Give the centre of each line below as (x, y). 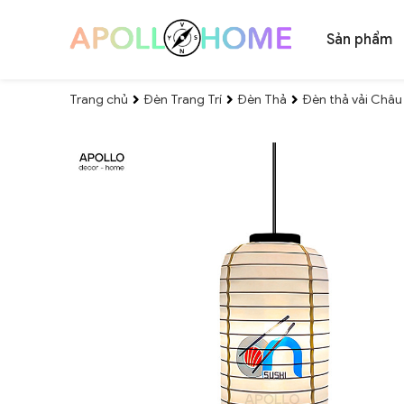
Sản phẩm (359, 39)
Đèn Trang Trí (183, 99)
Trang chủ (99, 99)
